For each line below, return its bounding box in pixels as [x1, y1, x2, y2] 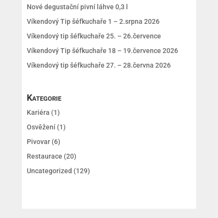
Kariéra [26, 108, 50, 116]
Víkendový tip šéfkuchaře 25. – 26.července [26, 32, 161, 40]
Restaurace [26, 152, 62, 160]
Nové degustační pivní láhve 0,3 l [26, 3, 128, 11]
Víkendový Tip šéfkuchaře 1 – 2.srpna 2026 [26, 18, 160, 25]
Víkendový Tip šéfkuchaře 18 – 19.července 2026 [26, 47, 178, 54]
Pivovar [26, 137, 50, 145]
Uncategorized [26, 166, 72, 175]
